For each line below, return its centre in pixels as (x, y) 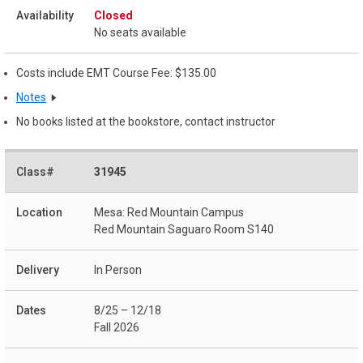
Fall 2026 (117, 327)
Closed (113, 16)
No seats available (140, 33)
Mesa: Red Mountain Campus (169, 212)
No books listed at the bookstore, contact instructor (146, 121)
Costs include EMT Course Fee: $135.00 (116, 73)
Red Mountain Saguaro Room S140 (184, 229)
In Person (118, 269)
